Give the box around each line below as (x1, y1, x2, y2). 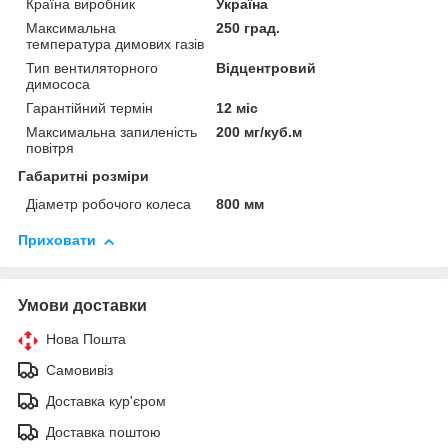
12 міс (216, 100, 259, 117)
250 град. (216, 20, 281, 37)
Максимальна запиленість (26, 124, 197, 141)
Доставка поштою (46, 424, 161, 441)
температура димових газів (26, 36, 204, 53)
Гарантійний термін (26, 100, 153, 117)
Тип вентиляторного (26, 60, 158, 77)
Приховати (18, 232, 96, 249)
